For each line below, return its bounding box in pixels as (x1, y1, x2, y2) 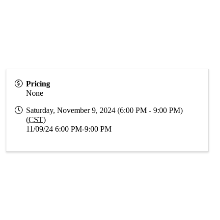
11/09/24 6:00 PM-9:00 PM (26, 125, 112, 133)
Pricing (26, 80, 51, 88)
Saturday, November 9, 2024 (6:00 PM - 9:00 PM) (26, 106, 183, 114)
